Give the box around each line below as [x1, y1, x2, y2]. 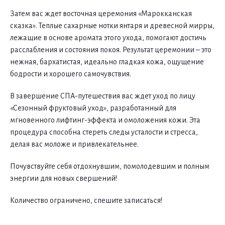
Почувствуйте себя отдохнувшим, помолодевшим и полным [10, 162, 209, 170]
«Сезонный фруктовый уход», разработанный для [10, 104, 176, 112]
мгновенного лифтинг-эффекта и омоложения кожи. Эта [10, 116, 200, 124]
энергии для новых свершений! [10, 174, 117, 182]
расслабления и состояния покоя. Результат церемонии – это [10, 46, 211, 54]
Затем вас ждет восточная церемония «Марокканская [10, 10, 192, 18]
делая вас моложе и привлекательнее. [10, 140, 139, 148]
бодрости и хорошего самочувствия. [10, 70, 131, 78]
